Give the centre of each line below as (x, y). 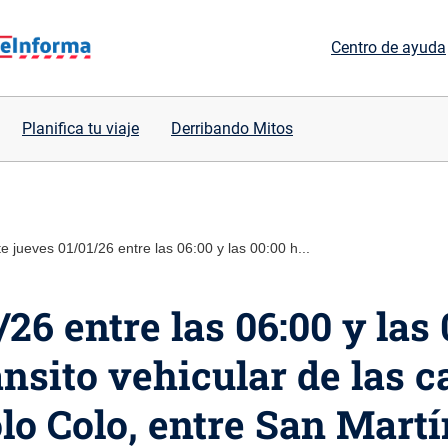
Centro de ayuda (388, 47)
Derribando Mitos (232, 128)
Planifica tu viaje (80, 128)
